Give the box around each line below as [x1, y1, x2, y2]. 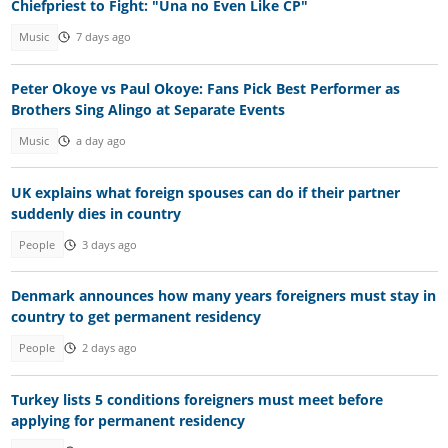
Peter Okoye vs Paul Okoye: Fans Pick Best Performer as [10, 78, 400, 98]
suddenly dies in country [10, 203, 181, 223]
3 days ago [81, 237, 137, 252]
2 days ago [81, 341, 137, 356]
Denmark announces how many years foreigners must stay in [10, 286, 436, 306]
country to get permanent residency [10, 307, 261, 327]
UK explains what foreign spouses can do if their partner [10, 182, 400, 202]
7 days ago [75, 30, 131, 45]
